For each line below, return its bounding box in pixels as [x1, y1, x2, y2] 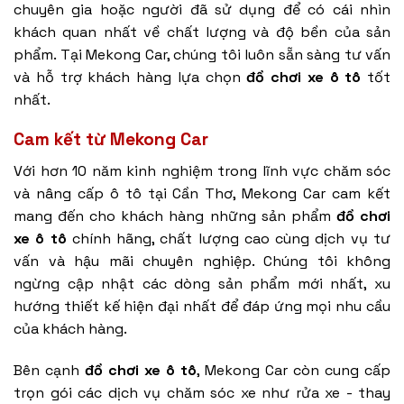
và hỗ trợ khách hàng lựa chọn [14, 67, 247, 87]
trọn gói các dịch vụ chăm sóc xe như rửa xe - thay [14, 382, 390, 402]
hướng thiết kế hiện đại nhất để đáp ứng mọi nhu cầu [14, 296, 390, 316]
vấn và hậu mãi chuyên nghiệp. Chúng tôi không [14, 251, 390, 271]
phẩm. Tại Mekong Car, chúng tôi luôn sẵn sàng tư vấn [14, 44, 390, 64]
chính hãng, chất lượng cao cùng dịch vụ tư [66, 228, 391, 248]
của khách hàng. [14, 318, 127, 338]
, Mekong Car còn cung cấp [197, 360, 390, 380]
